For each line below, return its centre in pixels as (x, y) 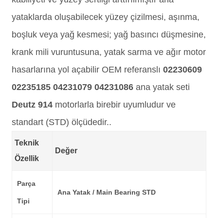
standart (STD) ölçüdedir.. (62, 122)
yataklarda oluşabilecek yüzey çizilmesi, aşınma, (106, 17)
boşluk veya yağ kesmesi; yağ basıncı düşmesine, (109, 35)
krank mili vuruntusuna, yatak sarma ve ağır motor (109, 52)
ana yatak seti (162, 87)
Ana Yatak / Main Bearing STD (107, 192)
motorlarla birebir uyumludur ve (114, 105)
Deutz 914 (32, 105)
